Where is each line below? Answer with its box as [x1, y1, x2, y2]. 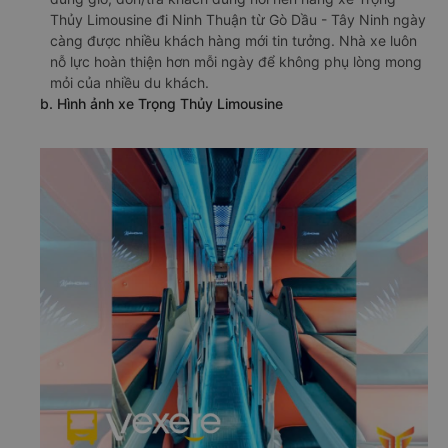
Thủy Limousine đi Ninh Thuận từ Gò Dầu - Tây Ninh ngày [50, 11, 426, 28]
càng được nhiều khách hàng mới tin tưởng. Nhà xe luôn [50, 32, 417, 49]
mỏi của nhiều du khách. [50, 74, 209, 91]
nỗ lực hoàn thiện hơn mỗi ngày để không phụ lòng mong [50, 53, 422, 70]
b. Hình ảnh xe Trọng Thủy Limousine [40, 95, 283, 112]
